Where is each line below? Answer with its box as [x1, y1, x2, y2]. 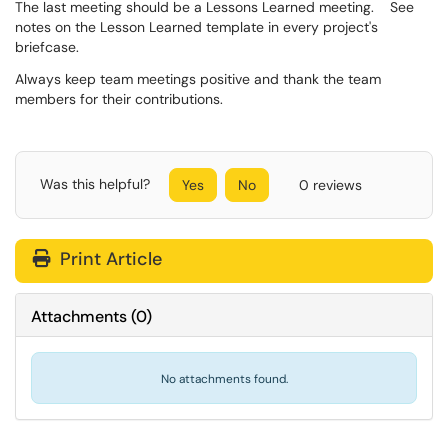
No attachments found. [160, 371, 288, 387]
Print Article [55, 247, 162, 271]
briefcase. [15, 38, 79, 56]
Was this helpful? [40, 174, 154, 193]
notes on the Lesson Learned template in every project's [15, 18, 378, 36]
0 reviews [299, 176, 362, 194]
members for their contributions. [15, 90, 223, 108]
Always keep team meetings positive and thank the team [15, 70, 381, 88]
